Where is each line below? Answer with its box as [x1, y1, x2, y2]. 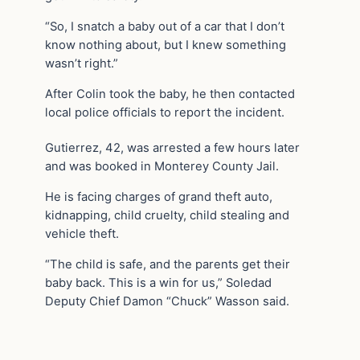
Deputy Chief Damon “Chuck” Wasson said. [45, 293, 289, 309]
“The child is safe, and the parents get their [45, 256, 290, 272]
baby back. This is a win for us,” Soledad [45, 275, 272, 290]
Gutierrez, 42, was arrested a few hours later [45, 141, 300, 156]
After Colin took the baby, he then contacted [45, 86, 295, 101]
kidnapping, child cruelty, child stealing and [45, 207, 289, 223]
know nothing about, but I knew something [45, 37, 286, 52]
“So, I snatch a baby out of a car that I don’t [45, 18, 284, 34]
